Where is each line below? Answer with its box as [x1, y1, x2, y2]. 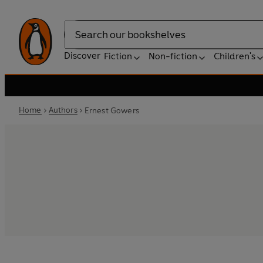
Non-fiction [149, 50, 197, 62]
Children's [214, 50, 255, 62]
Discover [64, 50, 100, 61]
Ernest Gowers [84, 105, 139, 116]
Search [64, 35, 93, 46]
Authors [48, 105, 77, 115]
